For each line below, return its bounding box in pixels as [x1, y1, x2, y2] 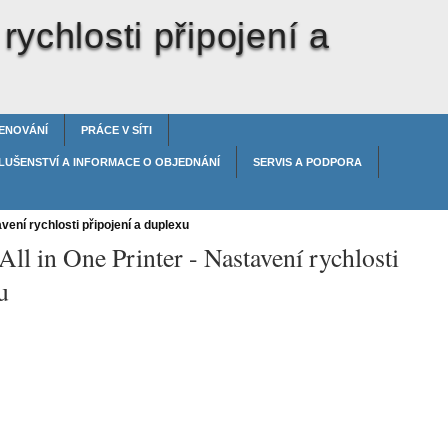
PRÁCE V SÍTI [81, 124, 152, 136]
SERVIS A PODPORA [253, 156, 362, 168]
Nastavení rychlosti [204, 240, 399, 274]
